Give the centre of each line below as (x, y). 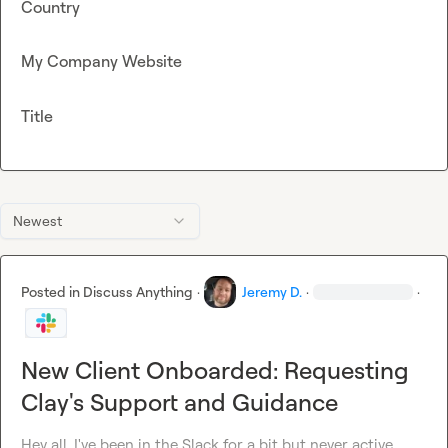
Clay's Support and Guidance (179, 402)
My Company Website (101, 61)
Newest (37, 221)
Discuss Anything (138, 292)
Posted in (52, 292)
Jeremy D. (272, 292)
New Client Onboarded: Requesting (215, 370)
